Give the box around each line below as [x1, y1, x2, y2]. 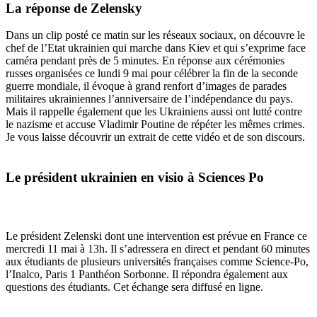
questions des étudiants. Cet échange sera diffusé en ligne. [6, 280, 263, 293]
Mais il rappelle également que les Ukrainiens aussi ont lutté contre [6, 105, 302, 118]
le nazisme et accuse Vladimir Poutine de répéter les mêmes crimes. [6, 118, 305, 131]
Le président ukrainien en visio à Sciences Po [6, 170, 264, 185]
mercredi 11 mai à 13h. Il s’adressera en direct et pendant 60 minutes [6, 242, 310, 255]
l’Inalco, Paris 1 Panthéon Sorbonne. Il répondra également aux [6, 267, 288, 280]
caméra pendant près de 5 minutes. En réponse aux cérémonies [6, 54, 284, 67]
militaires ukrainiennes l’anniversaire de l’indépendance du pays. [6, 93, 293, 105]
